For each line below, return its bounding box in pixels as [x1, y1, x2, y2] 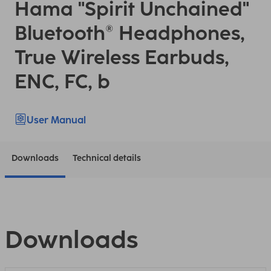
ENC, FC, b [15, 70, 110, 93]
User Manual [27, 114, 86, 126]
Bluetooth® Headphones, [15, 22, 245, 45]
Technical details [72, 153, 141, 163]
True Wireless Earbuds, [15, 46, 229, 69]
